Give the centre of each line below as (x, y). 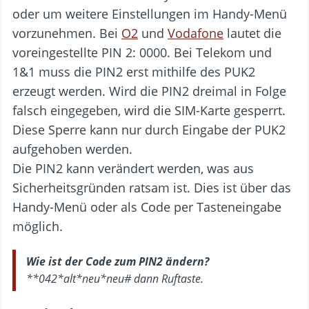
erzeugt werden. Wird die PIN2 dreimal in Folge (149, 91)
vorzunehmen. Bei (67, 33)
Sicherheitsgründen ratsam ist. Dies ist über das (152, 187)
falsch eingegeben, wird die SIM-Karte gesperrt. (149, 110)
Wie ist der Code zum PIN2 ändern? (118, 261)
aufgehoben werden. (72, 149)
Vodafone (196, 33)
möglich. (38, 226)
